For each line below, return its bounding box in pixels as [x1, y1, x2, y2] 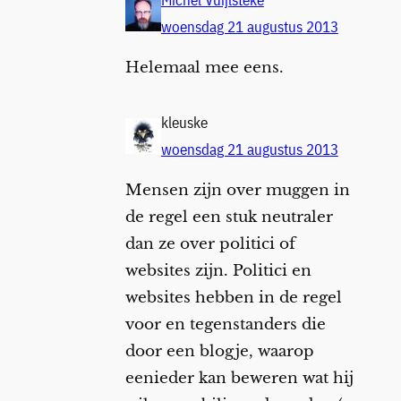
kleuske [160, 112, 208, 132]
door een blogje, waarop [124, 342, 314, 362]
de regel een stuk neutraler [124, 208, 333, 227]
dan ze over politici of [124, 235, 295, 254]
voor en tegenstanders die [124, 315, 326, 335]
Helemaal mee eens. [124, 58, 284, 78]
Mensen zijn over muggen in [124, 181, 350, 200]
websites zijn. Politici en [124, 261, 311, 281]
